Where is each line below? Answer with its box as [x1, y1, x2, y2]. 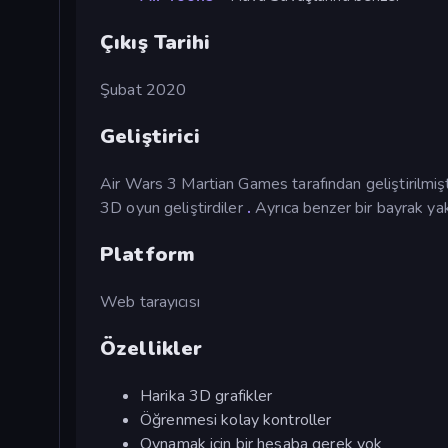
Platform [100, 240, 196, 268]
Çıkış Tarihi [100, 28, 211, 56]
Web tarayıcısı [100, 290, 200, 313]
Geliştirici [100, 122, 201, 150]
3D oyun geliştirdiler [100, 196, 247, 219]
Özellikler [100, 334, 203, 362]
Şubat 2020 [100, 78, 187, 101]
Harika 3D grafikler [140, 384, 273, 407]
